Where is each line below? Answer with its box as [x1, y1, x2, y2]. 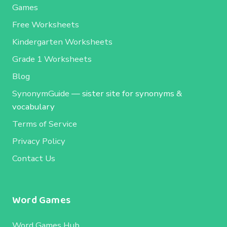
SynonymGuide [12, 87, 69, 99]
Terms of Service [12, 118, 77, 130]
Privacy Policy [12, 135, 65, 147]
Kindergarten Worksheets [12, 35, 112, 48]
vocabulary [12, 100, 55, 112]
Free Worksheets [12, 18, 79, 30]
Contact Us [12, 152, 55, 164]
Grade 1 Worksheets [12, 53, 92, 65]
